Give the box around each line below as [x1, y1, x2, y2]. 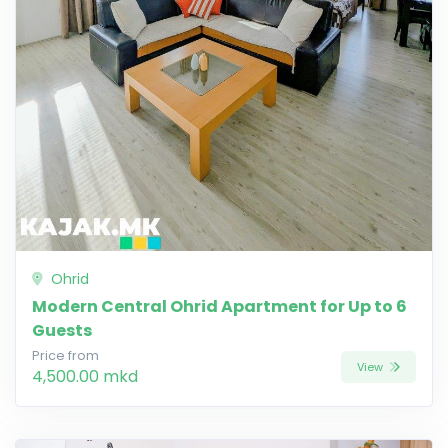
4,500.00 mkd [32, 365, 138, 389]
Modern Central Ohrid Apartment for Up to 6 [32, 295, 407, 319]
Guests [32, 319, 92, 343]
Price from [32, 347, 99, 365]
